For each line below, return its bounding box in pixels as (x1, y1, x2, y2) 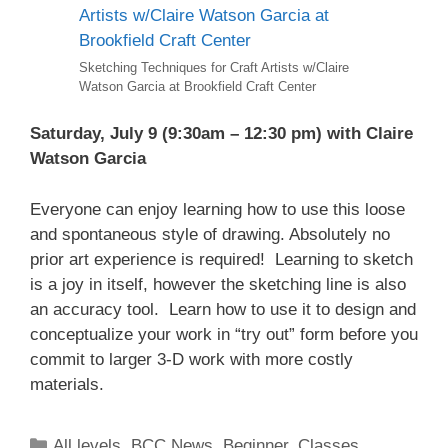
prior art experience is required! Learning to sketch (30, 249, 413, 269)
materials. (30, 374, 104, 394)
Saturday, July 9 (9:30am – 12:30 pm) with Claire (30, 124, 413, 143)
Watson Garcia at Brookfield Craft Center (79, 78, 316, 94)
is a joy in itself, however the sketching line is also (30, 274, 406, 294)
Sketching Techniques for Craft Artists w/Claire (79, 59, 349, 75)
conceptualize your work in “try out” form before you (30, 324, 418, 344)
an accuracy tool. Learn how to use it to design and (30, 299, 416, 319)
